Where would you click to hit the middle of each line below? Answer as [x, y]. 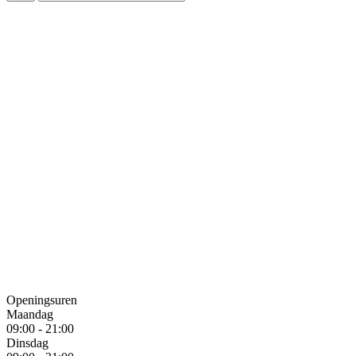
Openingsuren [42, 300]
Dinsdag [27, 342]
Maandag [30, 314]
